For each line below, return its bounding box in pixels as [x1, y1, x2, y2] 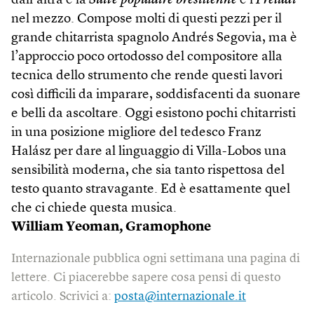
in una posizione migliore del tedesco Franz [11, 126, 261, 139]
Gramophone [125, 221, 211, 234]
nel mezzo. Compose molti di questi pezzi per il [11, 13, 282, 26]
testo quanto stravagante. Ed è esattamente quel [11, 183, 290, 196]
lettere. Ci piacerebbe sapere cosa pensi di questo [11, 271, 281, 284]
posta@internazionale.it [114, 290, 246, 303]
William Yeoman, [11, 221, 123, 234]
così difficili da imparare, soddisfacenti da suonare [11, 88, 301, 102]
